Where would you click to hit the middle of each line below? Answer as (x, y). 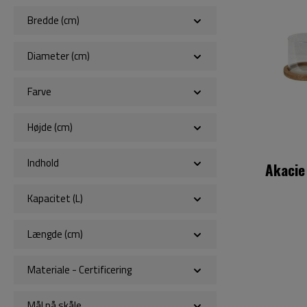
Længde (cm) (55, 234)
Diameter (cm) (59, 56)
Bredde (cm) (53, 20)
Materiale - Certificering (79, 270)
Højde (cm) (50, 127)
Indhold (43, 163)
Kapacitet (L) (55, 198)
